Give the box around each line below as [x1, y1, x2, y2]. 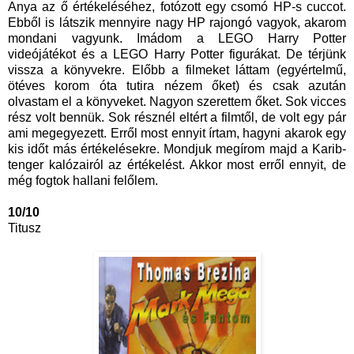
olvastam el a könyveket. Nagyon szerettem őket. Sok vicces [8, 95, 346, 109]
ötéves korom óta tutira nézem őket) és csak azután [8, 79, 346, 93]
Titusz [8, 221, 47, 235]
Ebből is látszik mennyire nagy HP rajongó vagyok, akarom [8, 16, 346, 30]
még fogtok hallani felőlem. [8, 174, 158, 188]
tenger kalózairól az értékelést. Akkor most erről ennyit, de [8, 158, 346, 172]
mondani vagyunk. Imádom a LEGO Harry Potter [8, 32, 346, 46]
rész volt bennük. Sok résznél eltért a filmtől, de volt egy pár [8, 111, 346, 125]
